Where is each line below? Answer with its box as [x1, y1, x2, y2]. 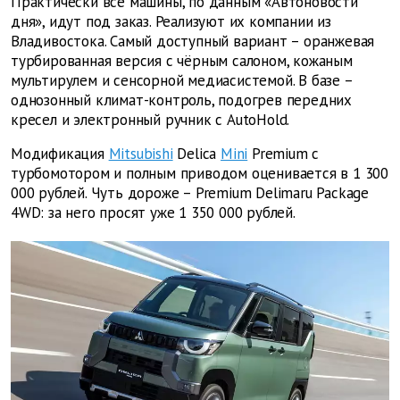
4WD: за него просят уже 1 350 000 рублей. [11, 203, 296, 223]
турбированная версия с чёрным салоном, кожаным [11, 51, 353, 71]
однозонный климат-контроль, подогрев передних [11, 90, 352, 111]
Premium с [247, 144, 320, 164]
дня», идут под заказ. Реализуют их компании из [11, 12, 331, 32]
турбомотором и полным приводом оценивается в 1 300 [11, 163, 388, 184]
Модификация [11, 144, 104, 164]
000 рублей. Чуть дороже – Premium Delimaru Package [11, 183, 370, 204]
